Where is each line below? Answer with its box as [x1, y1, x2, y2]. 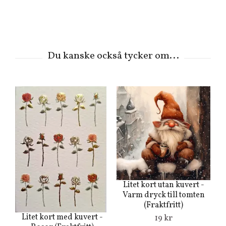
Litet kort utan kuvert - [123, 180, 204, 191]
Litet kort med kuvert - [21, 212, 103, 223]
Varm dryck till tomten [122, 190, 205, 201]
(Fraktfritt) [144, 200, 183, 211]
